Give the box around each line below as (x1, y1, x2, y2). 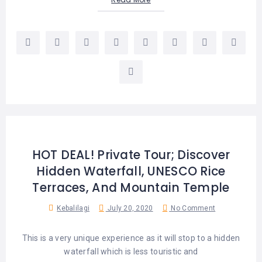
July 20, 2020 (105, 204, 153, 213)
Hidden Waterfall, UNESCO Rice (36, 163, 226, 180)
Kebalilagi (57, 204, 90, 213)
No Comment (169, 204, 216, 213)
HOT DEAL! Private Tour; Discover (32, 147, 230, 164)
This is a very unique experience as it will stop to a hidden (22, 233, 240, 243)
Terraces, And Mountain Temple (32, 180, 230, 196)
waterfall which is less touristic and (64, 247, 198, 257)
